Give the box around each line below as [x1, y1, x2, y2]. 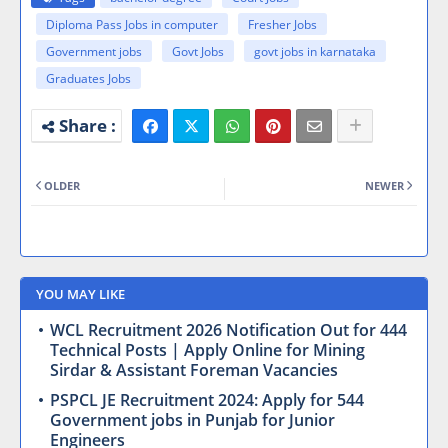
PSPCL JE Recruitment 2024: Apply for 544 [50, 389, 364, 412]
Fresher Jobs [248, 16, 317, 34]
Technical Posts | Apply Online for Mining [50, 339, 365, 362]
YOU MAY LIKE [36, 285, 125, 304]
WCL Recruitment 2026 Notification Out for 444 [50, 319, 407, 342]
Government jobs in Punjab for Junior [50, 409, 335, 432]
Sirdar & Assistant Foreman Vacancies [50, 359, 338, 382]
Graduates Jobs [46, 70, 131, 88]
